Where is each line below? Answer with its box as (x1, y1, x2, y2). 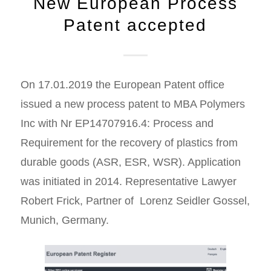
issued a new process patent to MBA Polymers (20, 97, 245, 110)
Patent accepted (64, 15, 207, 35)
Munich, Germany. (20, 214, 109, 226)
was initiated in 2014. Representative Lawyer (20, 175, 237, 188)
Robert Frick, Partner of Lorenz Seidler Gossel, (20, 194, 250, 207)
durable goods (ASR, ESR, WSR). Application (20, 155, 241, 168)
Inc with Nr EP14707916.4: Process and (20, 117, 214, 129)
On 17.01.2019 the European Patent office (20, 78, 224, 91)
